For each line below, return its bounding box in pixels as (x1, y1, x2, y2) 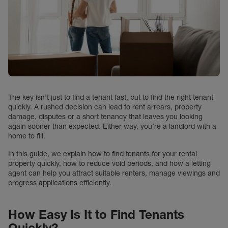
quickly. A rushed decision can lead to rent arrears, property (8, 102, 202, 111)
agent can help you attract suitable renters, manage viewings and (8, 168, 220, 178)
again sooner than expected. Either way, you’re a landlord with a (8, 122, 216, 131)
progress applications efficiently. (8, 178, 111, 187)
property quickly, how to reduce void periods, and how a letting (8, 159, 211, 168)
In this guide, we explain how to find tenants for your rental (8, 149, 197, 158)
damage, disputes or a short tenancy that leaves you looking (8, 112, 203, 121)
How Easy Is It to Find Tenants (8, 207, 184, 222)
